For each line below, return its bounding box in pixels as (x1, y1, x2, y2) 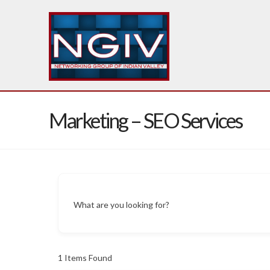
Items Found (62, 253, 112, 263)
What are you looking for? (73, 199, 169, 210)
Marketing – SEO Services (48, 108, 242, 133)
